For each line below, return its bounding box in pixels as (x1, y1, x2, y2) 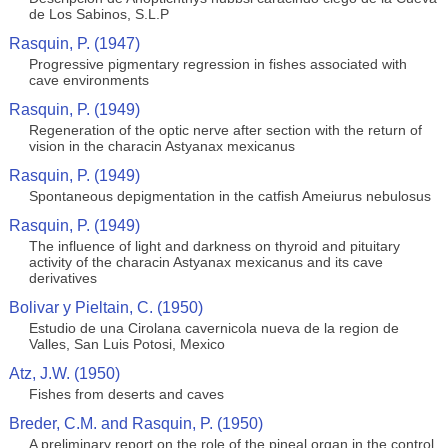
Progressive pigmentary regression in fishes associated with (28, 56, 407, 72)
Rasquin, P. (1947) (8, 35, 140, 52)
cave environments (28, 72, 149, 88)
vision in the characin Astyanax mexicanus (28, 138, 295, 154)
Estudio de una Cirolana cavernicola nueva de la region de (28, 320, 399, 336)
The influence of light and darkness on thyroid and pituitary (28, 238, 400, 254)
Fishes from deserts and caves (28, 386, 224, 402)
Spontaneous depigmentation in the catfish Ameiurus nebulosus (28, 188, 431, 204)
